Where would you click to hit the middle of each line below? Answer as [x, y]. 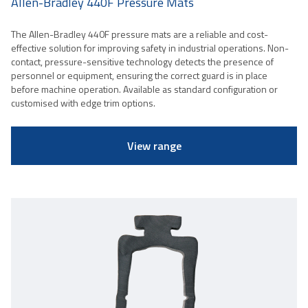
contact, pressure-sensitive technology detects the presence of [142, 61]
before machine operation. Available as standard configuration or [144, 89]
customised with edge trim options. [83, 102]
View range [154, 145]
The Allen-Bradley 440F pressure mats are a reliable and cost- [140, 34]
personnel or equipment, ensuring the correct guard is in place [139, 75]
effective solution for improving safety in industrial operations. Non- [150, 47]
